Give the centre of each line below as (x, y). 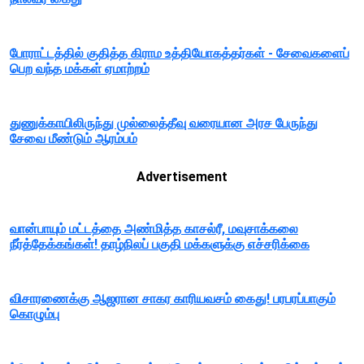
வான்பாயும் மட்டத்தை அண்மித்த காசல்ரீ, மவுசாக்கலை (154, 229)
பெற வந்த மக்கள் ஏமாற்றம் (80, 69)
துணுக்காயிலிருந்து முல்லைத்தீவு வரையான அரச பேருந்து (164, 123)
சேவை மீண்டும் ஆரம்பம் (74, 139)
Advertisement (182, 177)
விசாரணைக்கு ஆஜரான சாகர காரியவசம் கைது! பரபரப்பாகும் (173, 299)
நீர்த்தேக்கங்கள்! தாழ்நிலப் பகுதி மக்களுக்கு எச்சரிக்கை (160, 245)
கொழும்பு (35, 314)
